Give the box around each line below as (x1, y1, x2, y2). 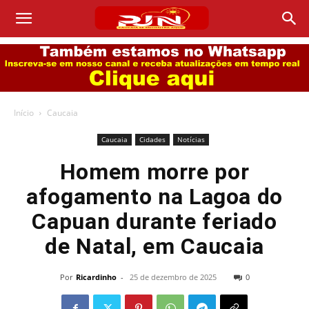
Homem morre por (59, 159, 250, 185)
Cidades (139, 134, 166, 144)
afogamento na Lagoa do (26, 183, 283, 210)
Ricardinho (75, 272, 117, 282)
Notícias (177, 134, 205, 144)
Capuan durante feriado (32, 208, 277, 235)
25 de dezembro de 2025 (129, 272, 217, 282)
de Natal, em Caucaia (45, 233, 264, 259)
